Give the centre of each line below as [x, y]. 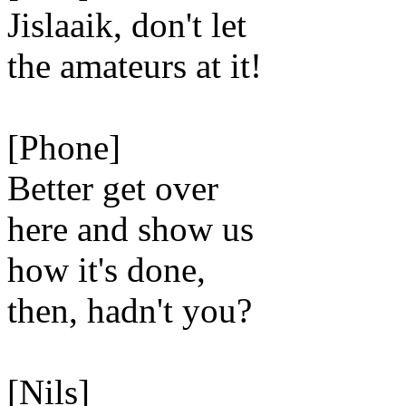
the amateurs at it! [135, 66]
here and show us [130, 229]
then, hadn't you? [130, 310]
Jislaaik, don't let [127, 25]
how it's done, [106, 270]
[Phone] [64, 147]
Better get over [113, 188]
